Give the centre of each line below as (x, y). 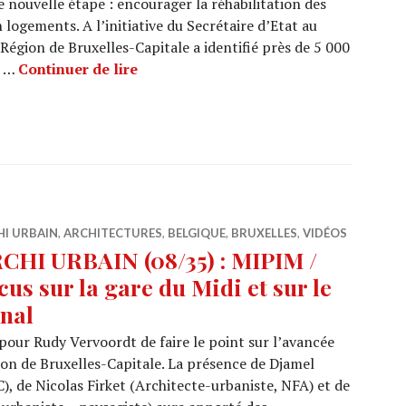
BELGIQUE (197, 233)
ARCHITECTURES (113, 233)
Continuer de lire (78, 69)
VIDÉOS (325, 233)
